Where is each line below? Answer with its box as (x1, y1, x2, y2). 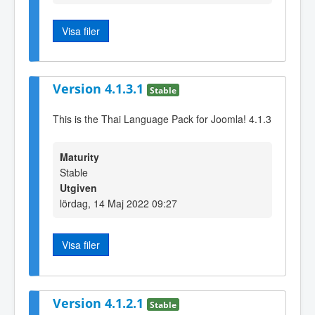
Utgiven (60, 181, 97, 195)
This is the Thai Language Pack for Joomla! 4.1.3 (53, 111, 271, 126)
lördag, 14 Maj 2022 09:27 (60, 196, 177, 211)
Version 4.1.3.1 (53, 80, 147, 98)
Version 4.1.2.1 (53, 294, 147, 311)
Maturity (60, 150, 99, 165)
